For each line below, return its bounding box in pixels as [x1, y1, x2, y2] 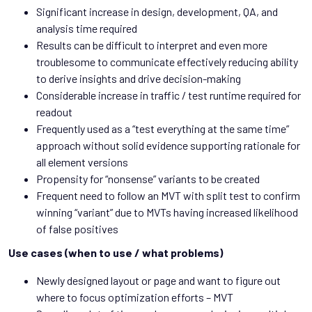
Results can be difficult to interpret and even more [36, 38, 267, 52]
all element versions [36, 155, 128, 169]
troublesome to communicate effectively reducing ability [36, 55, 298, 69]
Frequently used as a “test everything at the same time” [36, 122, 289, 136]
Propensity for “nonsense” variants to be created [36, 172, 260, 186]
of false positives [36, 222, 118, 236]
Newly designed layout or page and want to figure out [36, 274, 281, 288]
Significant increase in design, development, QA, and [36, 5, 278, 19]
